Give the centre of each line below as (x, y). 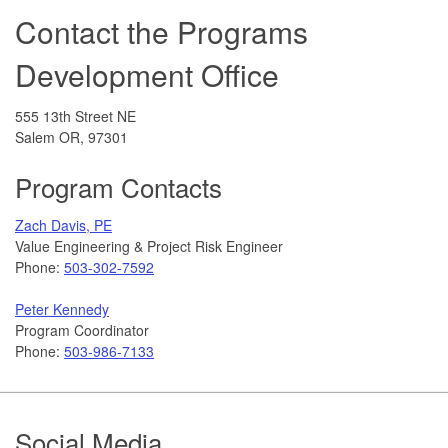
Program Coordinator (82, 329)
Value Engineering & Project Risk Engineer (149, 245)
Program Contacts (118, 186)
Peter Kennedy (62, 308)
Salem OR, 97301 (71, 136)
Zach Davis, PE (63, 224)
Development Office (147, 74)
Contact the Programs (161, 31)
